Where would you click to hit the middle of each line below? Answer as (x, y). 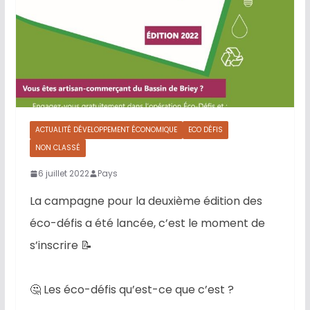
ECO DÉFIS (205, 130)
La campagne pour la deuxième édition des (146, 201)
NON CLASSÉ (57, 148)
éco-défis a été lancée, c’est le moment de (147, 224)
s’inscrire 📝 (61, 246)
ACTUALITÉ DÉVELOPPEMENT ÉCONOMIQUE (106, 130)
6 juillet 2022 (63, 174)
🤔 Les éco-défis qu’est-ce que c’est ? (131, 290)
